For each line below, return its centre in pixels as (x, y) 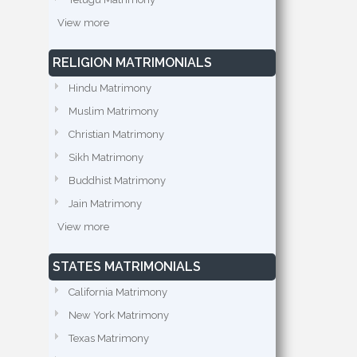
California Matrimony (118, 292)
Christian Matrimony (116, 134)
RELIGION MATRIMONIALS (132, 63)
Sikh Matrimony (106, 157)
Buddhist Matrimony (117, 180)
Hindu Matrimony (110, 88)
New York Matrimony (119, 315)
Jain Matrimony (105, 204)
